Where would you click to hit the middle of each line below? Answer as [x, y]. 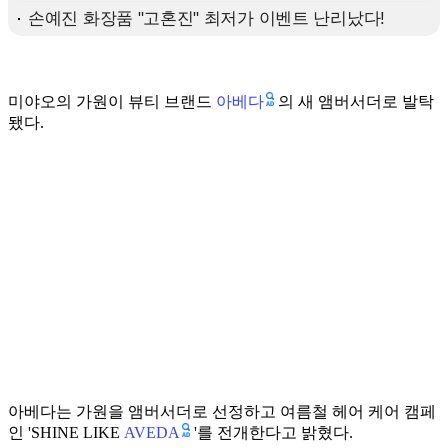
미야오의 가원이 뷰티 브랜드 [112, 102]
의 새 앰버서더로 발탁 [356, 102]
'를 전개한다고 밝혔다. [273, 433]
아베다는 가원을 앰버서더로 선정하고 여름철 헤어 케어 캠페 [222, 412]
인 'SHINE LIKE [66, 433]
